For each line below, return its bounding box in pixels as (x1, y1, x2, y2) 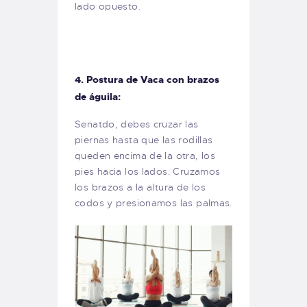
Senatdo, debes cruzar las (75, 118, 199, 131)
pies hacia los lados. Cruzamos (75, 165, 221, 178)
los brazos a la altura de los (75, 181, 206, 194)
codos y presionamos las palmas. (75, 197, 232, 210)
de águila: (75, 90, 121, 103)
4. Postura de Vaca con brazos (75, 73, 219, 86)
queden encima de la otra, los (75, 149, 216, 162)
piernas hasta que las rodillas (75, 134, 213, 147)
